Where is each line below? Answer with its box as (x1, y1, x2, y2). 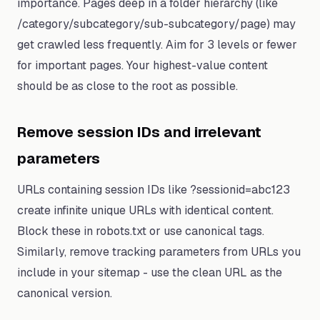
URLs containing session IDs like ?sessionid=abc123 (17, 182, 290, 197)
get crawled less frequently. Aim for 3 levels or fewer (17, 37, 297, 52)
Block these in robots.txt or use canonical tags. (17, 224, 264, 239)
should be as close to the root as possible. (17, 79, 238, 94)
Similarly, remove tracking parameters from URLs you (17, 244, 301, 259)
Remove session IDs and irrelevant (17, 123, 261, 141)
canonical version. (17, 286, 112, 301)
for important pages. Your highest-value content (17, 58, 268, 73)
